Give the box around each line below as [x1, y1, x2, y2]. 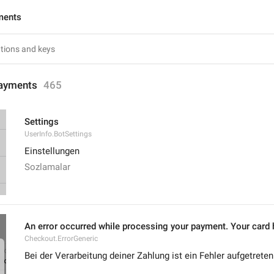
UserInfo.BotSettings [24, 130, 92, 138]
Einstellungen [24, 146, 80, 157]
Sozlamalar [24, 161, 70, 172]
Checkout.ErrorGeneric [24, 234, 98, 243]
